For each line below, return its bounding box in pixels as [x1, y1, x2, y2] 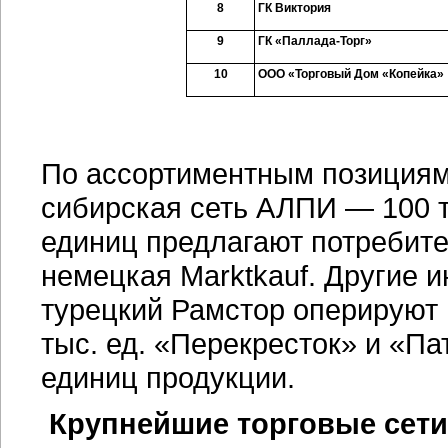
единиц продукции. [41, 361, 295, 394]
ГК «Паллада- [258, 34, 340, 48]
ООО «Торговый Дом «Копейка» [258, 67, 444, 81]
